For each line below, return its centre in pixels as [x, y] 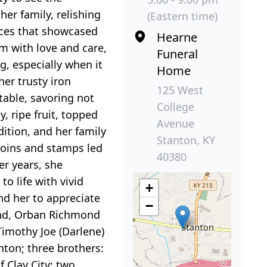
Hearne [177, 38]
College [176, 107]
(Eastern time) [182, 16]
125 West [180, 90]
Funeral [177, 54]
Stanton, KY [186, 140]
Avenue [176, 124]
